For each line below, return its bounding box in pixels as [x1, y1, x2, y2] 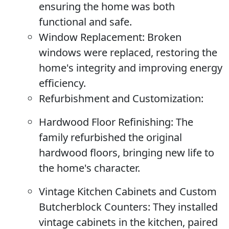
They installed [150, 200, 218, 214]
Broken [145, 30, 181, 44]
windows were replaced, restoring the [39, 45, 217, 59]
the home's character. [39, 161, 140, 175]
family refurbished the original [39, 130, 182, 144]
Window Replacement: [39, 30, 145, 44]
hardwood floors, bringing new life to [39, 146, 214, 159]
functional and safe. [39, 15, 132, 29]
